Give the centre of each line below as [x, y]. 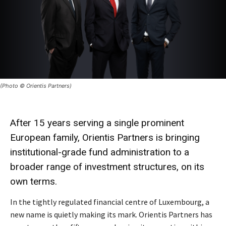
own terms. [34, 182]
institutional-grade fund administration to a [100, 152]
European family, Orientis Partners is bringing [105, 138]
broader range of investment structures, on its [107, 167]
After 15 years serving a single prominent [97, 123]
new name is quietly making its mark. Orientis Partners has [111, 215]
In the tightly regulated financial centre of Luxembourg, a [110, 202]
